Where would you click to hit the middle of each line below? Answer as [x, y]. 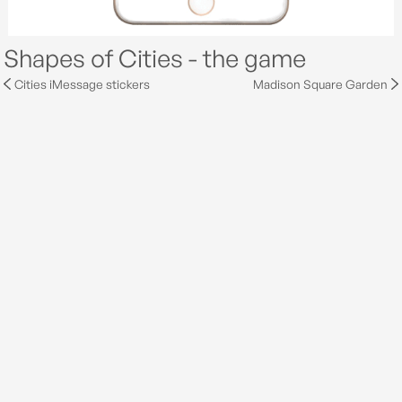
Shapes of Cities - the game [155, 58]
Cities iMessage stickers [82, 83]
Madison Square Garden [321, 83]
